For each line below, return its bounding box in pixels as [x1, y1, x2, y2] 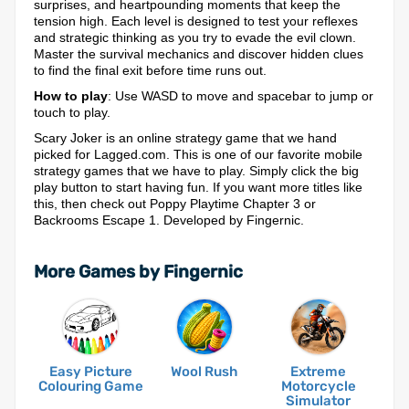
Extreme [290, 363, 347, 380]
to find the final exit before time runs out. [34, 63, 267, 78]
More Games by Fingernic [34, 261, 243, 282]
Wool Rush [171, 363, 238, 380]
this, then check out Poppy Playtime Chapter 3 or [34, 196, 316, 211]
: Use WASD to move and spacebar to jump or [108, 89, 373, 103]
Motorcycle [280, 378, 356, 394]
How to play [34, 89, 108, 103]
